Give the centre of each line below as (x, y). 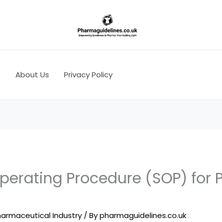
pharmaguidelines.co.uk (143, 216)
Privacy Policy (88, 75)
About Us (32, 75)
